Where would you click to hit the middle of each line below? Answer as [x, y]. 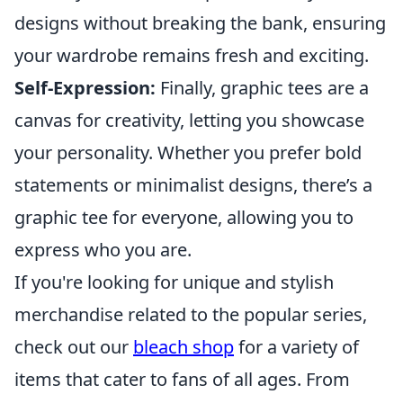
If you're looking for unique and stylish [174, 282]
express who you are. [103, 250]
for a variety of [296, 347]
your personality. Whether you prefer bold [188, 152]
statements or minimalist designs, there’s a [193, 185]
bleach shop [184, 347]
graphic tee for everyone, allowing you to [184, 217]
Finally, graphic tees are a [262, 88]
